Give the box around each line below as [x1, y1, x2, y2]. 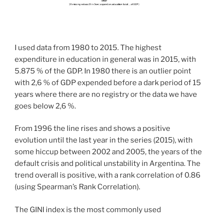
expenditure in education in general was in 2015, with [15, 54, 196, 64]
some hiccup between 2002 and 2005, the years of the [15, 147, 202, 157]
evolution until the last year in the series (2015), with [15, 136, 193, 145]
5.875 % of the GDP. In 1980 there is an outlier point [15, 66, 191, 75]
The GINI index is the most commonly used [15, 205, 161, 214]
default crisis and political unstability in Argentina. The [15, 159, 200, 168]
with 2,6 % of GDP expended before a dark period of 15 [15, 78, 201, 87]
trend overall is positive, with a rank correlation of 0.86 [15, 171, 202, 180]
